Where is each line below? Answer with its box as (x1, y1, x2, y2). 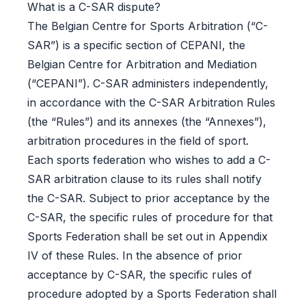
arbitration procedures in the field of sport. (27, 134, 249, 148)
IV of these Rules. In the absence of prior (27, 249, 242, 263)
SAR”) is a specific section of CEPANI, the (27, 38, 245, 53)
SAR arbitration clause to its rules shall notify (27, 172, 262, 186)
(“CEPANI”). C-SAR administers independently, (27, 76, 268, 91)
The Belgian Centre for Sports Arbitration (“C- (27, 19, 268, 33)
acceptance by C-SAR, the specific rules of (27, 268, 252, 282)
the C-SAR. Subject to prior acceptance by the (27, 191, 270, 206)
